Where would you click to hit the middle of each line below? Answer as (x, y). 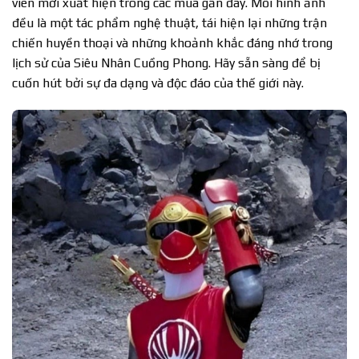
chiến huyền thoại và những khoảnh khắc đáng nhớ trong (172, 43)
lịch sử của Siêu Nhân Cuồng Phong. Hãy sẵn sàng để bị (166, 63)
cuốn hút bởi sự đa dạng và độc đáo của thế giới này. (158, 83)
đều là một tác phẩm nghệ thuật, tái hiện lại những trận (169, 23)
